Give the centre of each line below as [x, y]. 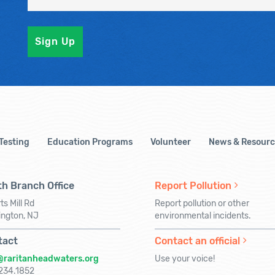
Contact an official [197, 241]
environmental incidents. [203, 216]
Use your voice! [185, 259]
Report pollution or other [202, 203]
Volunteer [171, 142]
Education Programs [90, 142]
